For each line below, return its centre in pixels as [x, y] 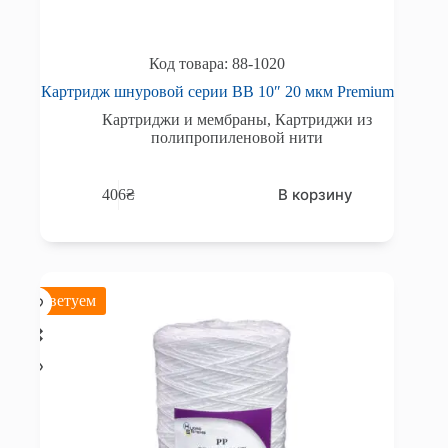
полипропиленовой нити [237, 138]
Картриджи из [324, 120]
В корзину [316, 195]
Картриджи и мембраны [185, 120]
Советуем [63, 301]
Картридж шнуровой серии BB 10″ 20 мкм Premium [217, 92]
